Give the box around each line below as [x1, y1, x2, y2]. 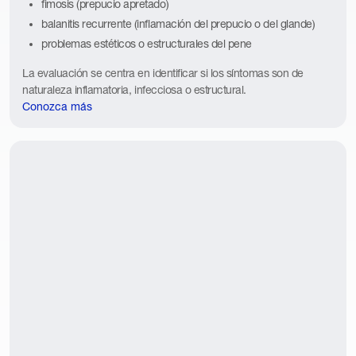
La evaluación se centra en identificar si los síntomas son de [22, 67, 304, 80]
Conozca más [22, 100, 92, 114]
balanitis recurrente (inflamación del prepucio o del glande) [41, 17, 315, 31]
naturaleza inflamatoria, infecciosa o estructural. [22, 83, 246, 97]
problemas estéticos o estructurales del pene [41, 37, 252, 51]
